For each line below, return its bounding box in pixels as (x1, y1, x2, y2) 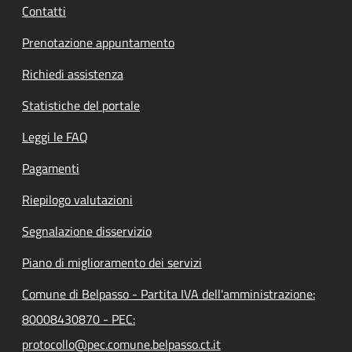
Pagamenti (22, 158, 79, 178)
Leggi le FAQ (22, 126, 88, 146)
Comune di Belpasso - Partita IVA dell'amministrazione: (22, 284, 315, 303)
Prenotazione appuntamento (22, 32, 174, 52)
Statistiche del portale (22, 95, 140, 115)
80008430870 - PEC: (22, 309, 135, 328)
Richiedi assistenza (22, 64, 123, 83)
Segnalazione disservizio (22, 221, 152, 240)
